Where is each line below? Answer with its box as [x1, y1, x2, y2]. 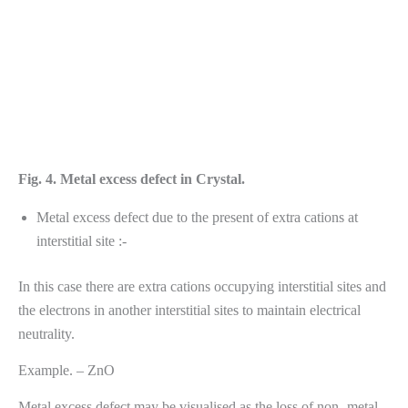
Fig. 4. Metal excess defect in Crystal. [18, 171, 245, 188]
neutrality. [18, 326, 75, 342]
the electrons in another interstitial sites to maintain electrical [18, 302, 361, 319]
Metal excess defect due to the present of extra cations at [36, 209, 358, 226]
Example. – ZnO [18, 362, 115, 378]
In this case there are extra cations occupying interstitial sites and [18, 279, 386, 295]
